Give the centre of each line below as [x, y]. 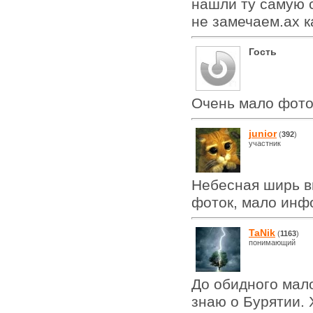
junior [263, 133]
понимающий [272, 242]
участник [265, 143]
